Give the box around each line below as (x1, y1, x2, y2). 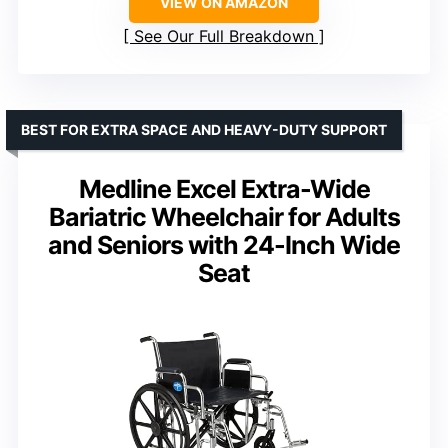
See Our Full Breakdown (134, 26, 314, 47)
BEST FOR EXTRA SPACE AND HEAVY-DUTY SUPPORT (21, 121, 387, 139)
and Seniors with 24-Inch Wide (48, 230, 400, 261)
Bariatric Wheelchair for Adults (48, 202, 400, 233)
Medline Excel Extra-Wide (78, 174, 370, 205)
